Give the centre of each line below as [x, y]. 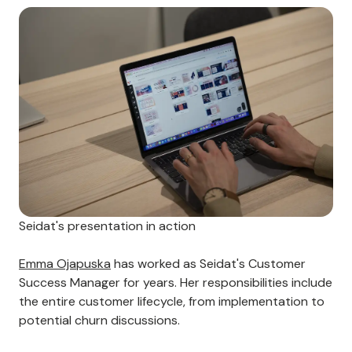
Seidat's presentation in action [107, 225]
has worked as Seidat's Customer [208, 263]
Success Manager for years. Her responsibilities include [176, 282]
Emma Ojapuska [65, 263]
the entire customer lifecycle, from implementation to [172, 301]
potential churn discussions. [99, 320]
